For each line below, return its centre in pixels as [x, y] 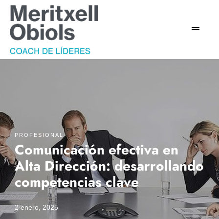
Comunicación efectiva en [97, 150]
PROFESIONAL [39, 135]
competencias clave [77, 182]
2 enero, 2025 [36, 207]
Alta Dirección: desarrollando [109, 166]
